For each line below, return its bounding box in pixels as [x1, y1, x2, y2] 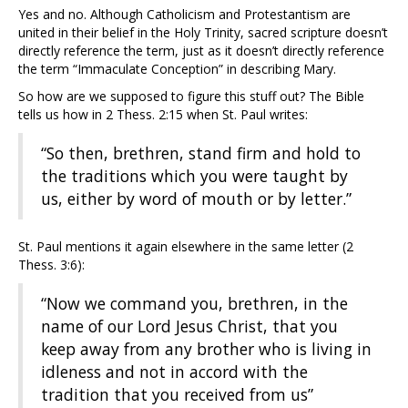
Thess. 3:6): [18, 256, 85, 274]
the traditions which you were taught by [41, 165, 348, 188]
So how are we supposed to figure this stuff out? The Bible [18, 87, 364, 106]
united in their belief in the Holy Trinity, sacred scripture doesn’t [18, 24, 388, 42]
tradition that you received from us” [41, 383, 313, 406]
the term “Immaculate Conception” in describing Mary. [18, 60, 336, 78]
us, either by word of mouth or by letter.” [41, 188, 352, 210]
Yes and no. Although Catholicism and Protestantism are [18, 5, 351, 24]
